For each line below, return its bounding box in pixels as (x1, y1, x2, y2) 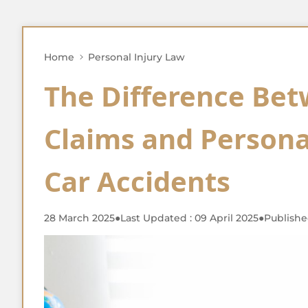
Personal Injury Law (88, 51, 185, 63)
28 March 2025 (44, 212, 115, 224)
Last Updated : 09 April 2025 (120, 212, 258, 224)
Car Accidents (44, 162, 230, 200)
